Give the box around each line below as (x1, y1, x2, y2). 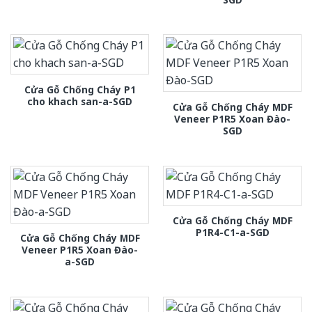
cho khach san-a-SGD (27, 94, 132, 108)
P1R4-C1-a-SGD (195, 225, 270, 239)
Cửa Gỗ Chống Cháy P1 (24, 82, 136, 96)
